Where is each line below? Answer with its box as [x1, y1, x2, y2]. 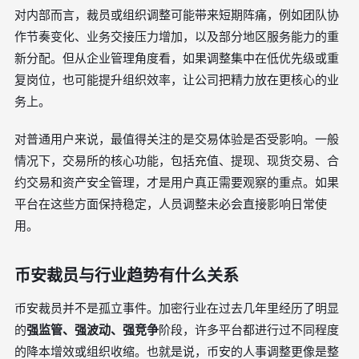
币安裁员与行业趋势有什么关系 [14, 266, 239, 285]
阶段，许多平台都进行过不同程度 [159, 322, 339, 337]
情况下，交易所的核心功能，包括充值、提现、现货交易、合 [14, 153, 339, 168]
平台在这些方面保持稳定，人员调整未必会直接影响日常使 [14, 196, 327, 212]
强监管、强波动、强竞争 [26, 322, 159, 337]
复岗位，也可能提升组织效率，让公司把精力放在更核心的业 [14, 72, 339, 87]
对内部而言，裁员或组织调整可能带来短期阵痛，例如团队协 [14, 7, 339, 22]
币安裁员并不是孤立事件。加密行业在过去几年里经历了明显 [14, 301, 339, 316]
